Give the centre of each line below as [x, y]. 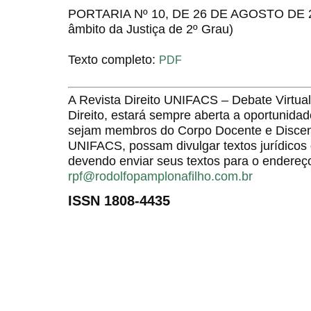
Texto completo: [114, 59]
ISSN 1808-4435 [119, 200]
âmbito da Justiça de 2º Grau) [151, 28]
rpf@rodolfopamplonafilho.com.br [160, 176]
